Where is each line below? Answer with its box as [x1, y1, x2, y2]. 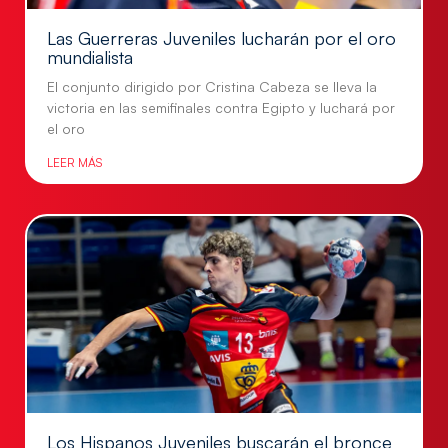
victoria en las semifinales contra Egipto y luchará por [47, 98, 395, 116]
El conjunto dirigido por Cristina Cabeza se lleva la [47, 77, 377, 95]
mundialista [47, 45, 133, 68]
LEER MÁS [47, 154, 102, 170]
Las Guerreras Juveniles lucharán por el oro [47, 26, 396, 49]
